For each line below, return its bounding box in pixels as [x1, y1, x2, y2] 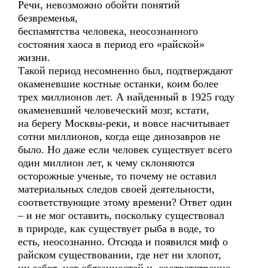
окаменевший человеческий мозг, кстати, [18, 104, 209, 116]
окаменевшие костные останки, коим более [18, 78, 218, 90]
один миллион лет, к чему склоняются [18, 157, 194, 169]
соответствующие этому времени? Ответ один [18, 196, 232, 208]
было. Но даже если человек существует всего [18, 144, 232, 156]
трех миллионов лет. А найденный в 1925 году [18, 91, 234, 103]
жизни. [18, 51, 50, 63]
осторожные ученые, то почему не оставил [18, 170, 217, 182]
